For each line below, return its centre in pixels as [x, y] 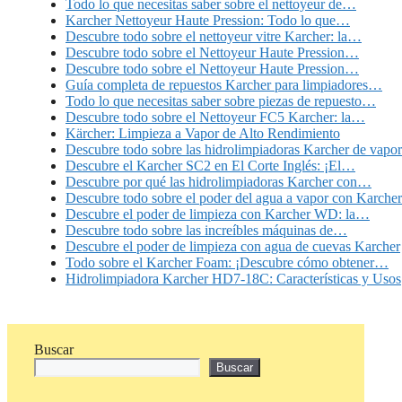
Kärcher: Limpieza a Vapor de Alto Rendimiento [203, 134]
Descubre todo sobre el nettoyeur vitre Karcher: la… [214, 37]
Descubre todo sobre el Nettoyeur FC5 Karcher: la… [215, 118]
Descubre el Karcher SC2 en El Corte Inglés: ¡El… [210, 166]
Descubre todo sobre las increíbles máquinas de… [206, 231]
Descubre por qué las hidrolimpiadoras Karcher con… [218, 182]
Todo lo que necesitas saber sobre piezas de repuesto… [221, 101]
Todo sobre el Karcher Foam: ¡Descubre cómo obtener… [227, 263]
